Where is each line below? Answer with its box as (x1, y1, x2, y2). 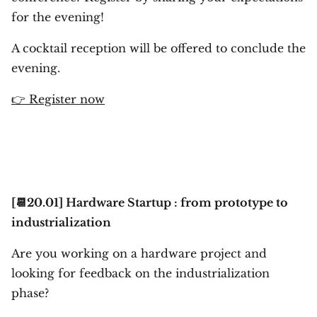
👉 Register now (11, 92, 105, 106)
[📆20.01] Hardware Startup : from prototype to (11, 195, 288, 209)
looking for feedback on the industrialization (11, 266, 270, 280)
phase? (11, 286, 49, 300)
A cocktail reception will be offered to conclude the (11, 41, 306, 55)
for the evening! (11, 10, 104, 24)
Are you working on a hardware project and (11, 246, 267, 260)
